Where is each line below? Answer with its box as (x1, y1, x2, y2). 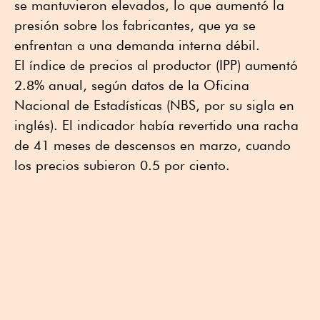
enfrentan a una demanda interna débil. (14, 36, 260, 53)
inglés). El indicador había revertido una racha (14, 116, 299, 133)
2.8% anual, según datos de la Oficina (14, 76, 249, 93)
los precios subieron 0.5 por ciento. (14, 156, 230, 173)
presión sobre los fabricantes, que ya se (14, 16, 256, 33)
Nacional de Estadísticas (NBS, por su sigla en (14, 96, 294, 113)
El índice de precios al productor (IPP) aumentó (14, 56, 298, 73)
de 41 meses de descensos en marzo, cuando (14, 136, 291, 153)
